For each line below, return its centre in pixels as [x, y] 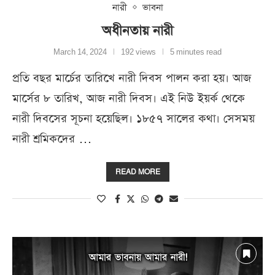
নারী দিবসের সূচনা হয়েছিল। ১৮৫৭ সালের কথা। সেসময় [134, 118]
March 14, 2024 [80, 52]
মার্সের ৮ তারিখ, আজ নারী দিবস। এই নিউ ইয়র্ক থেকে [129, 98]
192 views [138, 52]
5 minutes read [196, 52]
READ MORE [137, 172]
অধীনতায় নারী [137, 30]
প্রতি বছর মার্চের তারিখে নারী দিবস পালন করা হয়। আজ [132, 78]
